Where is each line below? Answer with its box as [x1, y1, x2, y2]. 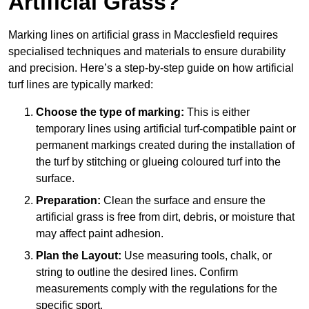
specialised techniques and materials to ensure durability [8, 46, 286, 58]
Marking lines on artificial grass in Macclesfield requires [8, 29, 278, 41]
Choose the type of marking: [36, 106, 184, 119]
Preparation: [36, 195, 101, 207]
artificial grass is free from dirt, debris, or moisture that [36, 211, 295, 223]
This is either [184, 106, 250, 119]
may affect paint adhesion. [36, 228, 163, 240]
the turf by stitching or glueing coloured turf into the [36, 156, 281, 168]
